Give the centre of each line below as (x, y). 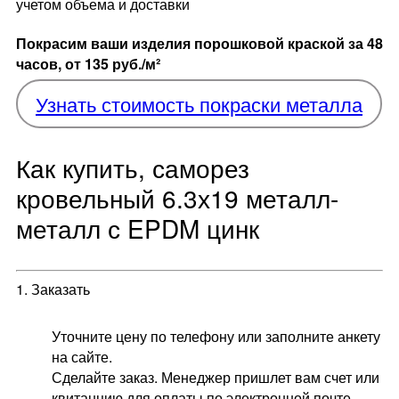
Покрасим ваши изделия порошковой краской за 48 (199, 43)
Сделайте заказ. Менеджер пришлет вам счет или (216, 378)
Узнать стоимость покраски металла (199, 104)
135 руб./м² (122, 63)
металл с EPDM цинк (138, 228)
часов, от (50, 63)
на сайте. (82, 357)
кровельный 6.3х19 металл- (177, 198)
